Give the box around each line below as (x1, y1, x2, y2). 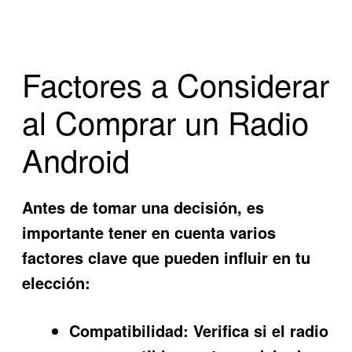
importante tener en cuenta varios (22, 221, 277, 244)
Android (22, 136, 130, 181)
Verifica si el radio (189, 318, 329, 342)
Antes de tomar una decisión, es (22, 196, 265, 219)
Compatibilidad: (69, 318, 189, 342)
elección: (22, 271, 91, 295)
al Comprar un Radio (22, 98, 310, 144)
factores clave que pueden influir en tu (22, 246, 311, 269)
